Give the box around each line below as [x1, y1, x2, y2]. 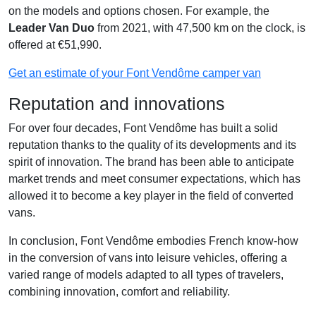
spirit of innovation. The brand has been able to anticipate [8, 156, 294, 168]
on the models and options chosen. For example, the [8, 5, 269, 17]
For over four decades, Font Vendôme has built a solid [8, 122, 278, 134]
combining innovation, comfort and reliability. [8, 286, 230, 298]
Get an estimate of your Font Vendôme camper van [8, 67, 261, 79]
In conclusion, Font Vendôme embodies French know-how [8, 235, 298, 247]
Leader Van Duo [8, 22, 95, 34]
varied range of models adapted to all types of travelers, [8, 269, 284, 281]
